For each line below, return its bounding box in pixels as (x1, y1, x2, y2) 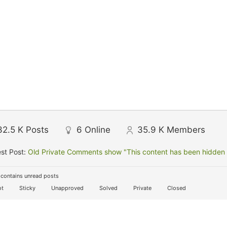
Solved (98, 184, 118, 192)
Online (85, 125, 110, 135)
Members (167, 125, 205, 135)
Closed (166, 184, 186, 192)
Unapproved (50, 184, 84, 192)
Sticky (18, 184, 35, 192)
